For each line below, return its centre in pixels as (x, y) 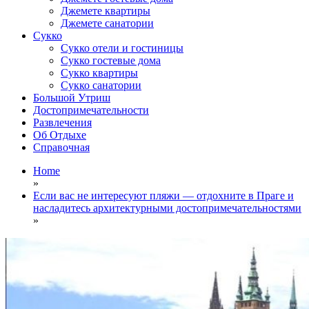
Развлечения (62, 122)
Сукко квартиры (99, 72)
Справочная (61, 147)
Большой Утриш (72, 97)
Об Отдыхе (60, 134)
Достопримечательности (91, 110)
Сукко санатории (101, 85)
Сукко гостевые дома (111, 60)
